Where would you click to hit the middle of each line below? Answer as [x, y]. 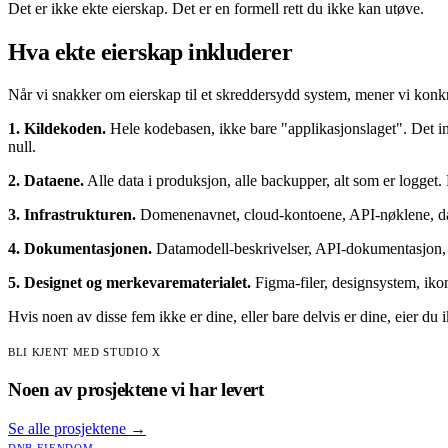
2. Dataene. [46, 181]
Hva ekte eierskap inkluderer [150, 52]
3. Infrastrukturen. [72, 215]
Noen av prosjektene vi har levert [136, 389]
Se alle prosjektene [67, 428]
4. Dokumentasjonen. [80, 249]
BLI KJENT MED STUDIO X [84, 352]
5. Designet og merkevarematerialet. [129, 283]
